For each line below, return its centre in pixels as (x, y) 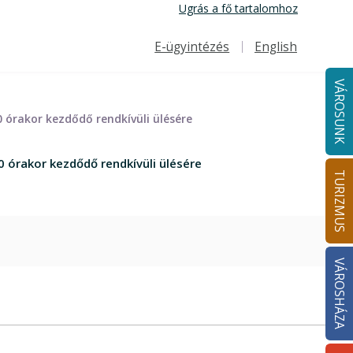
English (275, 47)
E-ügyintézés (192, 47)
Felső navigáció (181, 56)
